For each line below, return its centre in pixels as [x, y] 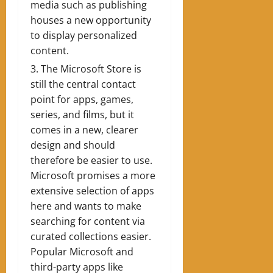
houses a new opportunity [91, 20]
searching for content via [88, 221]
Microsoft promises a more [93, 175]
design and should [73, 145]
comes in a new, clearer [84, 129]
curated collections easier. [91, 236]
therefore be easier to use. [91, 160]
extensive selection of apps [92, 190]
